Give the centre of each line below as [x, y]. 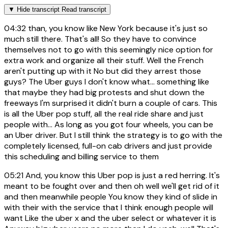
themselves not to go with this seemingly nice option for [109, 50]
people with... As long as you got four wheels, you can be [109, 125]
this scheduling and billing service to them [81, 157]
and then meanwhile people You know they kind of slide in [111, 197]
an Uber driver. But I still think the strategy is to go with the [113, 135]
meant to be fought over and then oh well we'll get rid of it [112, 186]
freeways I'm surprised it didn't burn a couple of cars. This [111, 103]
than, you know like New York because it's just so [117, 28]
